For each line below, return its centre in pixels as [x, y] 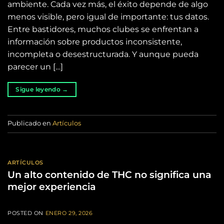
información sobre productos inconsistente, [95, 42]
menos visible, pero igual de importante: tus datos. [108, 17]
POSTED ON [26, 213]
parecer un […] [35, 67]
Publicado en [30, 123]
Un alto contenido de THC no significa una [109, 174]
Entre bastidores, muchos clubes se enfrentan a [103, 29]
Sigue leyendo [39, 89]
